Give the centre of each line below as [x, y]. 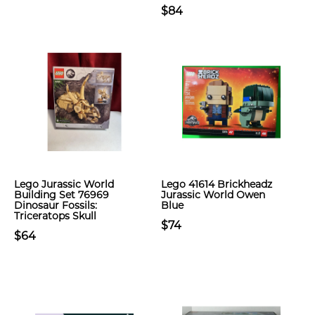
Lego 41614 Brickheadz [217, 184]
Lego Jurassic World [64, 184]
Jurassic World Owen [213, 195]
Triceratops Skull [55, 216]
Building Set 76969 [62, 195]
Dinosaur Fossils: [56, 205]
